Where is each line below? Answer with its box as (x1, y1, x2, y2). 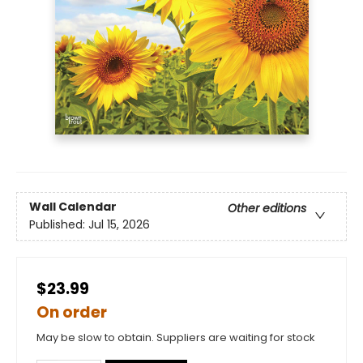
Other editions (228, 200, 306, 217)
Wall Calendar (29, 199, 117, 216)
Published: (29, 216, 88, 233)
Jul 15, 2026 (88, 216, 150, 233)
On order (36, 301, 107, 323)
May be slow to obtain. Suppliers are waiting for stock (36, 330, 315, 345)
